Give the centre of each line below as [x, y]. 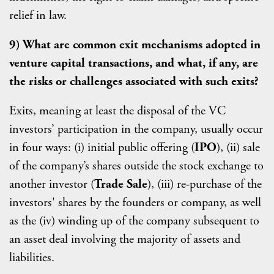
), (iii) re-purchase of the [205, 184]
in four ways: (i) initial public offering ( [102, 148]
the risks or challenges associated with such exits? [134, 82]
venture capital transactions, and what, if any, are [134, 63]
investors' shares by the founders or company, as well [135, 203]
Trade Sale [121, 184]
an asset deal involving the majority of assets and [125, 239]
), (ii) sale [238, 148]
